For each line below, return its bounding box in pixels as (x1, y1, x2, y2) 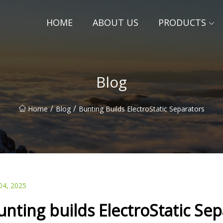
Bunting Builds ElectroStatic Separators (78, 104, 205, 113)
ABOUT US (93, 16, 138, 28)
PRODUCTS (158, 16, 206, 28)
